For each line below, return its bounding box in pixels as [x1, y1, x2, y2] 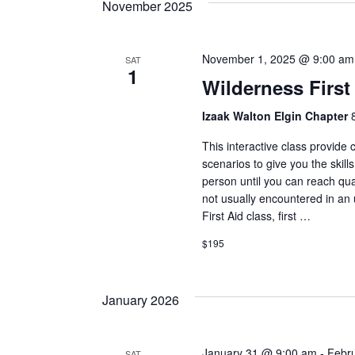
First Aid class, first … [201, 207, 311, 223]
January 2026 [102, 290, 179, 309]
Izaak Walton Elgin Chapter [201, 107, 351, 124]
